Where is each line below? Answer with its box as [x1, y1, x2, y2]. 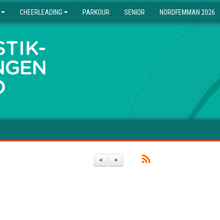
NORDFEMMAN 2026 [160, 8, 215, 16]
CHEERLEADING [20, 8, 62, 16]
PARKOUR [82, 8, 110, 16]
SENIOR [124, 8, 145, 16]
